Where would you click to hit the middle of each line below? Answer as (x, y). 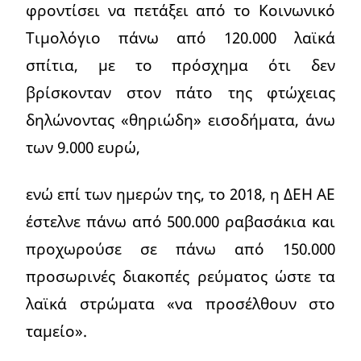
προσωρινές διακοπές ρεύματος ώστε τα (180, 276)
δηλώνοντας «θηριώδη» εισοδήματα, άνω (180, 119)
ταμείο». (56, 330)
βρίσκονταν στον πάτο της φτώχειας (180, 92)
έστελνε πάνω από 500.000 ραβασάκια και (180, 221)
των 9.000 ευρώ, (83, 147)
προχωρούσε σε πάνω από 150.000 (180, 248)
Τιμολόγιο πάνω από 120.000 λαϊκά (180, 37)
